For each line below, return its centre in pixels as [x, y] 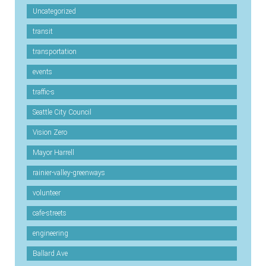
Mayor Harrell [53, 153]
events [42, 72]
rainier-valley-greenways [69, 173]
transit [43, 31]
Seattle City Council [62, 112]
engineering [50, 233]
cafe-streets [50, 213]
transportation [55, 52]
